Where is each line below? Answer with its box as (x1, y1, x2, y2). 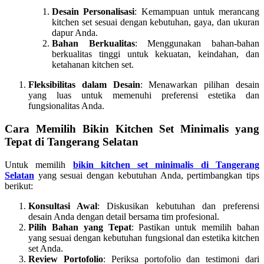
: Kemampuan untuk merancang (134, 6, 259, 17)
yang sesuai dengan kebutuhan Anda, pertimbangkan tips (34, 170, 259, 180)
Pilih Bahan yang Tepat (28, 222, 131, 232)
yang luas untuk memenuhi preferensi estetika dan (28, 90, 259, 101)
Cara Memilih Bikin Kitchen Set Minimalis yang (5, 123, 259, 136)
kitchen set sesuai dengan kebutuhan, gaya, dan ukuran (52, 17, 259, 28)
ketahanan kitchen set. (52, 60, 134, 70)
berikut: (5, 180, 33, 191)
